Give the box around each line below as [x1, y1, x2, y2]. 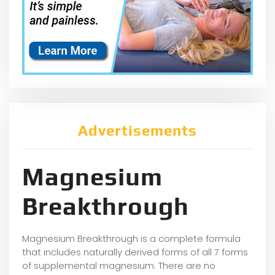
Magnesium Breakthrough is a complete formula [22, 231, 241, 245]
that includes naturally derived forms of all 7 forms [22, 245, 248, 258]
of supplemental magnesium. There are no [22, 258, 215, 272]
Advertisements [78, 122, 197, 139]
